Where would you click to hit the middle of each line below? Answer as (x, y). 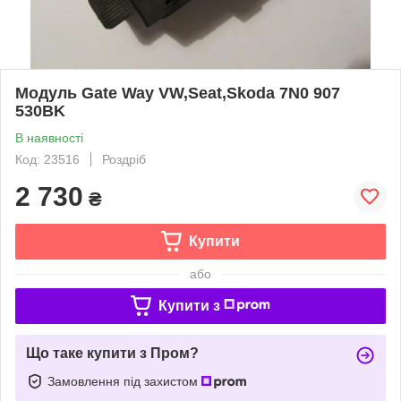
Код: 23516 (47, 159)
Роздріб (124, 159)
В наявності (49, 137)
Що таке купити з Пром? (112, 353)
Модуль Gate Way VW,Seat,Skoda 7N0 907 (178, 93)
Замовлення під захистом (124, 381)
